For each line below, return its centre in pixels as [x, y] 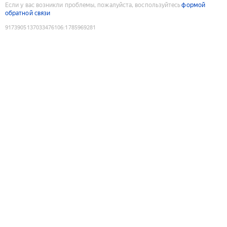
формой [193, 5]
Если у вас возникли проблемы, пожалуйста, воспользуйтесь [93, 5]
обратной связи [28, 13]
